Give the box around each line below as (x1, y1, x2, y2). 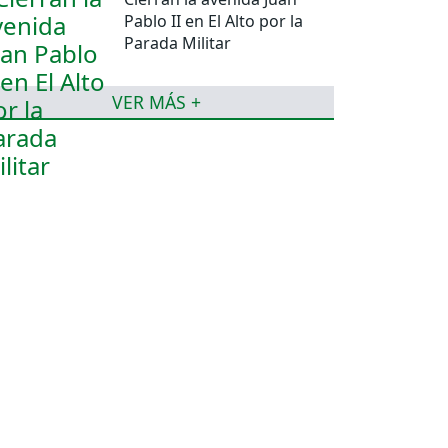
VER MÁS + (111, 89, 201, 114)
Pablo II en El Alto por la (124, 9, 304, 32)
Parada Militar (124, 31, 232, 54)
